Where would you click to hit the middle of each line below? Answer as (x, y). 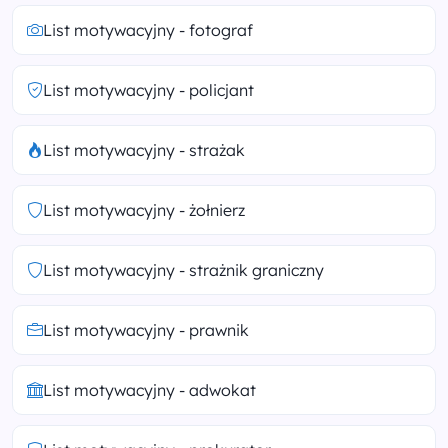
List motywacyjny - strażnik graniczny (183, 269)
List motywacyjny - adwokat (149, 389)
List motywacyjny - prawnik (146, 329)
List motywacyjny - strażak (144, 149)
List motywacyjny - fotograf (148, 29)
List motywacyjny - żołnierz (144, 209)
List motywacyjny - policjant (148, 89)
